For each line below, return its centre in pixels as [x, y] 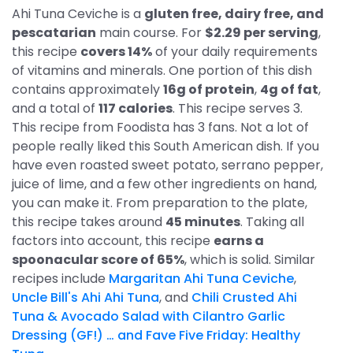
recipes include [60, 279]
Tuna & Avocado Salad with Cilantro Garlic [149, 316]
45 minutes [203, 222]
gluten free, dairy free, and [234, 14]
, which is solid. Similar [250, 260]
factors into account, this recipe [113, 241]
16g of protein [209, 89]
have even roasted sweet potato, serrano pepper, [167, 165]
